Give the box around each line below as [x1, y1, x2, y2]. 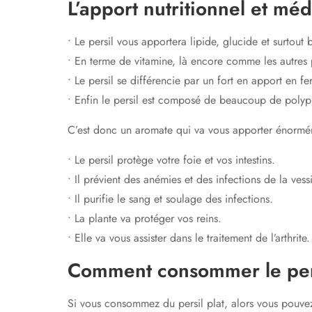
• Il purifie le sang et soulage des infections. [68, 191, 273, 207]
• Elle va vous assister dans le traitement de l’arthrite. [68, 230, 310, 246]
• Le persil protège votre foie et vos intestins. [68, 152, 275, 168]
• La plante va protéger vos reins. [68, 210, 221, 226]
